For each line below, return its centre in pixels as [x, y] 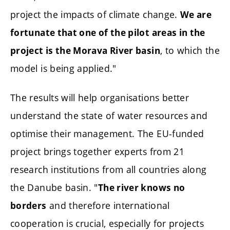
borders [28, 206]
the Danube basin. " [54, 188]
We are [196, 14]
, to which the [190, 50]
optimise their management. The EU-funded [107, 134]
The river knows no [141, 188]
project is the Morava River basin [85, 50]
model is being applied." [63, 68]
